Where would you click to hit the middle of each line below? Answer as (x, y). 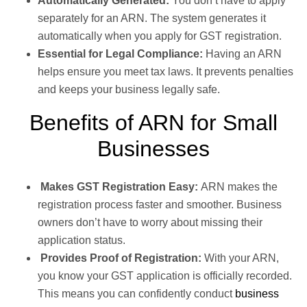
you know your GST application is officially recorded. (165, 276)
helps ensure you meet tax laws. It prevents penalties (165, 72)
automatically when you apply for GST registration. (160, 36)
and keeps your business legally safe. (129, 90)
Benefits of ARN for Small (153, 123)
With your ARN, (242, 258)
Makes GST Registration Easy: (119, 187)
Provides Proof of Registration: (121, 258)
